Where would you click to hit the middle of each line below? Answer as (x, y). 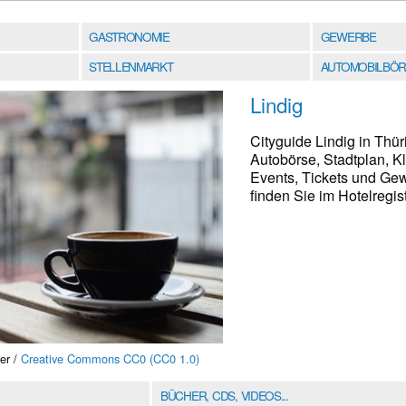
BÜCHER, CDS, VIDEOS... (224, 395)
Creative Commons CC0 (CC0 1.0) (110, 359)
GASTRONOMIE (129, 36)
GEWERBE (348, 36)
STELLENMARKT (131, 67)
